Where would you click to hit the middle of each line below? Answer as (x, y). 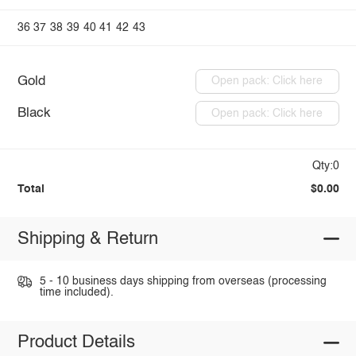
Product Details (76, 343)
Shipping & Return (87, 239)
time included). (76, 293)
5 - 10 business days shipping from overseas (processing (183, 282)
